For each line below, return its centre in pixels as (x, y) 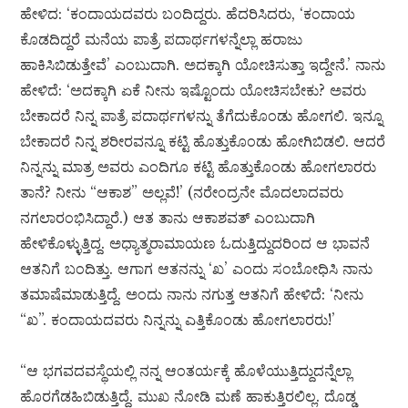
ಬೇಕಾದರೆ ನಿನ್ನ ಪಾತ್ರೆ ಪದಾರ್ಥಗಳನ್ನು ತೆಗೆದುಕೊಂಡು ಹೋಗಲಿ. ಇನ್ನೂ (202, 116)
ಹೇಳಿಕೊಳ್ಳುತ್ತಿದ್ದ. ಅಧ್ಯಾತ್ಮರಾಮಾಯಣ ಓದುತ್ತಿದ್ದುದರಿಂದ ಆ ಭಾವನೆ (195, 244)
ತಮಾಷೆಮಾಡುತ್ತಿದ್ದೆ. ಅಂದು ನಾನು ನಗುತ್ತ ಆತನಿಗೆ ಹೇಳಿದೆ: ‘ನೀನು (192, 295)
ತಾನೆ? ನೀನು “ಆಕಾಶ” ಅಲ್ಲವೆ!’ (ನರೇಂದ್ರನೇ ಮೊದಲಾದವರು (182, 193)
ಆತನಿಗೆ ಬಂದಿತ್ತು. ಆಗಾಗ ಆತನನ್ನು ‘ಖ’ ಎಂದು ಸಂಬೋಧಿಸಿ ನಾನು (197, 269)
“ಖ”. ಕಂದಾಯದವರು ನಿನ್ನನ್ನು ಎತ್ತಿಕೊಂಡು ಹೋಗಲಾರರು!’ (178, 320)
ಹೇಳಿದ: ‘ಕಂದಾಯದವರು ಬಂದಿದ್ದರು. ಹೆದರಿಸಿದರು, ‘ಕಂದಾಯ (188, 14)
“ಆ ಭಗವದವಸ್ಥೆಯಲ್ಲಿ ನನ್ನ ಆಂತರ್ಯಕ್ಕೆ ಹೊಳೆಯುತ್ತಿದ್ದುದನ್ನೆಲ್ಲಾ (186, 371)
